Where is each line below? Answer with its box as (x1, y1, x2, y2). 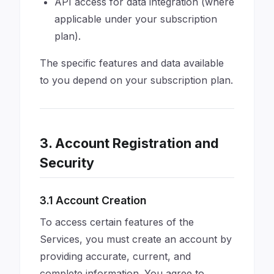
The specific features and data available (40, 57, 224, 69)
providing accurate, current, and (40, 250, 191, 262)
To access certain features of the (40, 216, 194, 228)
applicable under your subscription (54, 13, 217, 25)
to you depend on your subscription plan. (40, 74, 233, 86)
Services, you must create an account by (40, 233, 232, 245)
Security (40, 155, 94, 171)
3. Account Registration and (40, 135, 219, 151)
